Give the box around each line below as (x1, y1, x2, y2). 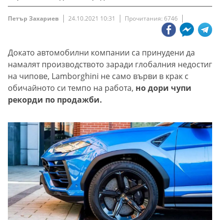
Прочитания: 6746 (125, 14, 178, 23)
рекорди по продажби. (8, 94, 102, 106)
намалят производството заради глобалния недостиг (8, 59, 212, 70)
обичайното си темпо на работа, (8, 82, 136, 94)
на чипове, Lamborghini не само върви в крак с (8, 71, 189, 82)
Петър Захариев (8, 14, 59, 23)
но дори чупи (136, 82, 192, 94)
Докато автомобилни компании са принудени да (8, 47, 195, 58)
